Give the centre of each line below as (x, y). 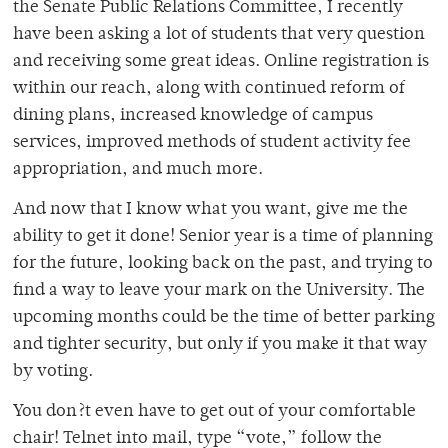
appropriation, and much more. (138, 170)
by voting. (53, 372)
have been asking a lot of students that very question (219, 35)
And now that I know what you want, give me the (210, 210)
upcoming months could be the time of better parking (224, 318)
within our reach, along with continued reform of (209, 89)
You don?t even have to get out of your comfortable (214, 412)
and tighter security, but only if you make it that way (220, 345)
